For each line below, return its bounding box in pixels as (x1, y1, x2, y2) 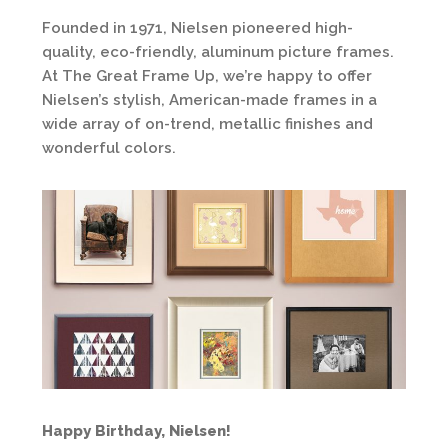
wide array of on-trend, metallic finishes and (42, 114, 373, 133)
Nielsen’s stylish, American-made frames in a (42, 90, 377, 109)
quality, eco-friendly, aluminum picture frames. (42, 42, 394, 61)
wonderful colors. (42, 138, 176, 157)
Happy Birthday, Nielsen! (42, 422, 231, 441)
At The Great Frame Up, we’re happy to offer (42, 66, 372, 85)
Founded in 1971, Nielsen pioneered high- (42, 18, 353, 37)
